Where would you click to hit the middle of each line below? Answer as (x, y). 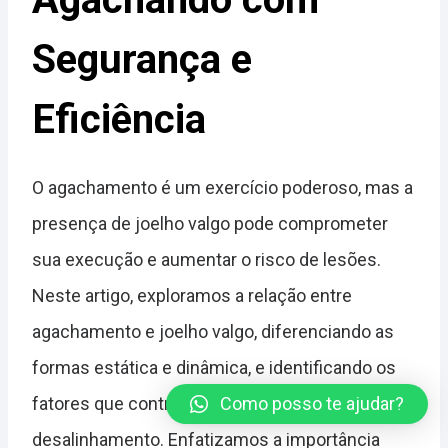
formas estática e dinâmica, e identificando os (214, 367)
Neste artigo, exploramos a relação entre (192, 295)
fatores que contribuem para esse (167, 403)
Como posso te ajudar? (312, 403)
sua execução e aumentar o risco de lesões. (206, 259)
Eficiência (119, 119)
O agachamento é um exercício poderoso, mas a (222, 187)
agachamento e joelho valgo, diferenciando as (213, 331)
